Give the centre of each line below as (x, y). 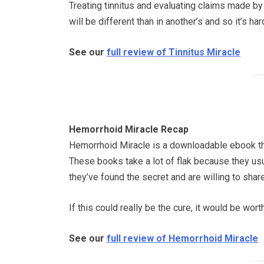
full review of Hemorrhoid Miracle (182, 238)
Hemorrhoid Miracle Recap (129, 129)
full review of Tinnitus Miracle (174, 52)
